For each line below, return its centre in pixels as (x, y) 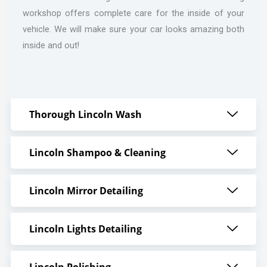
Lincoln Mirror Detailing (86, 190)
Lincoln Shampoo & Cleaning (97, 152)
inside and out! (51, 45)
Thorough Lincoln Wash (85, 114)
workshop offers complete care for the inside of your (133, 13)
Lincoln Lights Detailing (85, 229)
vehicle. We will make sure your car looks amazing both (133, 29)
